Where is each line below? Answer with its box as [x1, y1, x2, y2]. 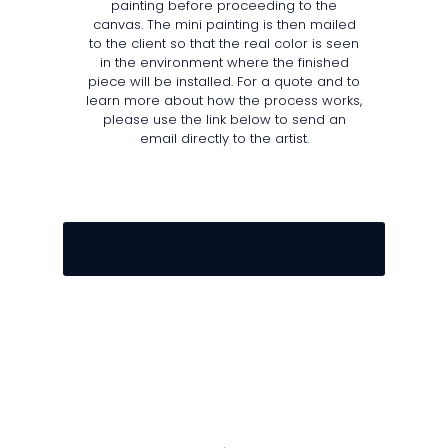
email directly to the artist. [139, 129, 309, 149]
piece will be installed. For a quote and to [88, 72, 360, 92]
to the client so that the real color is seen [89, 34, 359, 54]
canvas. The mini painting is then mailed [92, 15, 356, 35]
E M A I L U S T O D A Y [139, 238, 309, 260]
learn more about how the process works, [86, 91, 362, 111]
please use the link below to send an [102, 110, 346, 130]
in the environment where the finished [99, 53, 349, 73]
